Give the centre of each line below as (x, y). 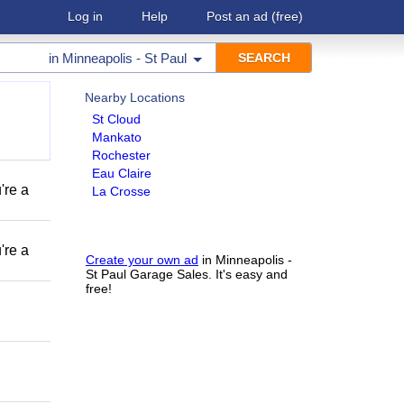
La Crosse (121, 191)
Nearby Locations (135, 97)
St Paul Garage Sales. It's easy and (187, 274)
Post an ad (237, 16)
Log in (85, 16)
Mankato (117, 137)
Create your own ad (142, 260)
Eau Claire (122, 173)
